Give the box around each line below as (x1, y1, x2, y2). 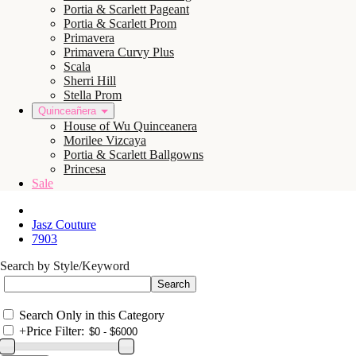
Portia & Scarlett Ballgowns (64, 148, 203, 161)
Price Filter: (26, 324, 84, 338)
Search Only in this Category (19, 308, 164, 322)
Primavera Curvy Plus (64, 45, 174, 59)
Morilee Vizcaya (64, 133, 146, 147)
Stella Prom (64, 88, 122, 102)
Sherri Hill (64, 74, 116, 87)
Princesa (64, 162, 106, 176)
